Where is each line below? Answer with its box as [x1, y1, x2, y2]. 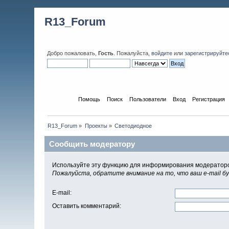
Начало [51, 96, 72, 102]
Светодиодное [114, 122, 152, 129]
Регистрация [192, 96, 225, 102]
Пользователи [129, 96, 166, 102]
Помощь [78, 96, 100, 102]
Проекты [84, 122, 107, 129]
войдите [151, 50, 173, 56]
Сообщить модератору [49, 139, 135, 148]
